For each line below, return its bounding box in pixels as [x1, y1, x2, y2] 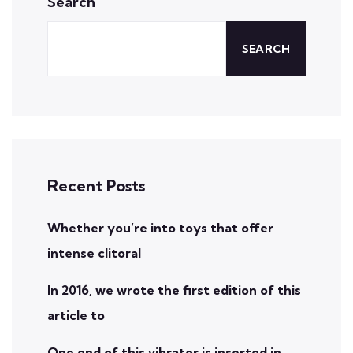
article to [47, 307, 105, 323]
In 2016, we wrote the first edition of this [47, 281, 301, 298]
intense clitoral [47, 244, 141, 261]
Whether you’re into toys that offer [47, 219, 273, 236]
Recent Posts [47, 175, 145, 195]
